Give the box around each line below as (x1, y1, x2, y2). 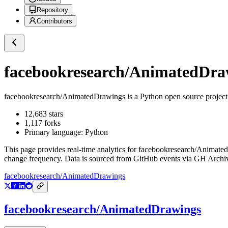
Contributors (37, 17, 72, 25)
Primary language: (24, 128, 85, 137)
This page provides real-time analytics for (4, 145, 138, 154)
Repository (37, 6, 68, 14)
